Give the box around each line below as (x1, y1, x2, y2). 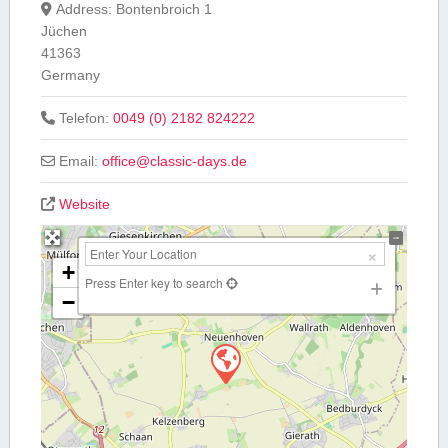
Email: (59, 152, 103, 169)
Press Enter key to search (85, 273, 224, 291)
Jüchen (40, 22, 87, 39)
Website (59, 195, 111, 212)
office (102, 152, 137, 169)
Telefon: (59, 109, 114, 126)
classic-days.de (150, 152, 248, 169)
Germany (40, 66, 100, 83)
